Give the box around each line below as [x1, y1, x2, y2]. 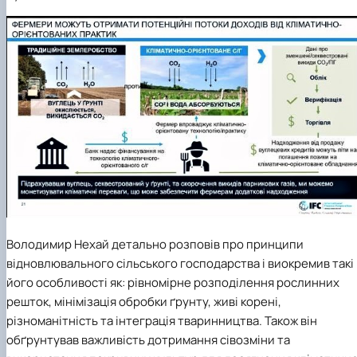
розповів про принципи [169, 235, 304, 253]
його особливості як [6, 273, 122, 291]
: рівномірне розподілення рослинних [122, 273, 339, 291]
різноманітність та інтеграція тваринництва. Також [6, 312, 300, 329]
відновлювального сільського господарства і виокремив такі [6, 254, 354, 272]
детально [112, 235, 169, 253]
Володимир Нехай [6, 235, 109, 253]
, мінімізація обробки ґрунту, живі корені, [49, 292, 281, 310]
